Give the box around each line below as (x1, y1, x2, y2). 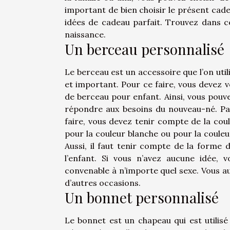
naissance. (65, 29, 106, 40)
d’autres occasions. (65, 178, 141, 188)
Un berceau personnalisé (65, 40, 224, 59)
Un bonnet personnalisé (65, 188, 219, 207)
